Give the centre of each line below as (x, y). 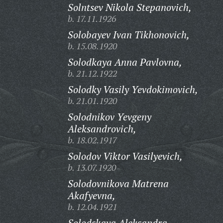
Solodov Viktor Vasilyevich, (125, 156)
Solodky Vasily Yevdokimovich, (133, 89)
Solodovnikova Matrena (118, 183)
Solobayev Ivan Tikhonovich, (128, 35)
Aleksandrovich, (102, 129)
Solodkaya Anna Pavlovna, (125, 62)
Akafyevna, (91, 195)
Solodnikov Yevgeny (109, 117)
